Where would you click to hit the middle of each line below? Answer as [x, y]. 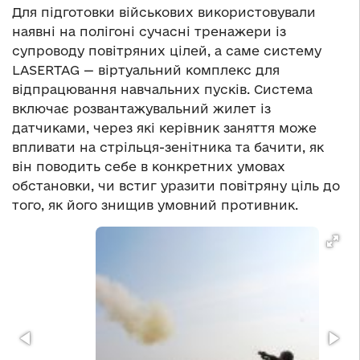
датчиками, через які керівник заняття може [164, 128]
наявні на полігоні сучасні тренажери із [149, 32]
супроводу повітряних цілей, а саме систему [167, 51]
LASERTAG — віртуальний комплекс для [146, 70]
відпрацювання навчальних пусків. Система [162, 90]
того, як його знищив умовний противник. [155, 205]
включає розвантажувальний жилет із [141, 109]
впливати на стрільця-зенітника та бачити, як [168, 147]
